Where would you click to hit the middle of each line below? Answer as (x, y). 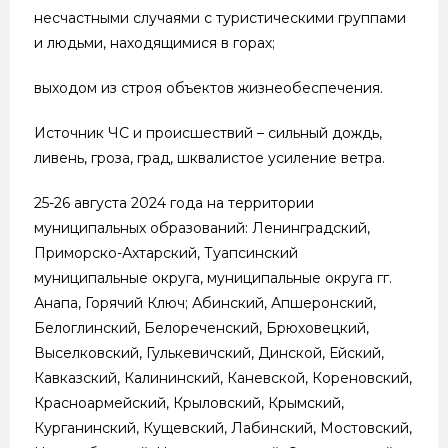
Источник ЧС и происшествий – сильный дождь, (208, 132)
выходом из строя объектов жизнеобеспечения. (208, 87)
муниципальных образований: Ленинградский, (202, 227)
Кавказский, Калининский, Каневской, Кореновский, (223, 377)
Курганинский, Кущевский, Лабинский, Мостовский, (223, 427)
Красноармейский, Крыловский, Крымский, (189, 402)
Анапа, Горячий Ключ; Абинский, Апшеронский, (205, 302)
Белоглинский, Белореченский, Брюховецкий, (201, 327)
